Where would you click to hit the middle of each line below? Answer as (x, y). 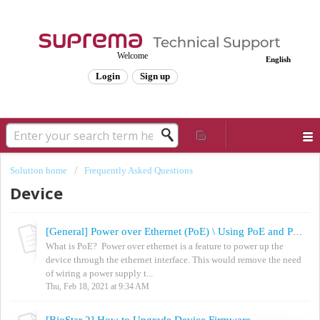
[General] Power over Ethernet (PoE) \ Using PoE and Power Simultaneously (297, 231)
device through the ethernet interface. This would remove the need (174, 259)
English (278, 59)
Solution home (40, 170)
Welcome (132, 56)
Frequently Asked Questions (139, 170)
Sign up (155, 76)
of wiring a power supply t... (99, 273)
